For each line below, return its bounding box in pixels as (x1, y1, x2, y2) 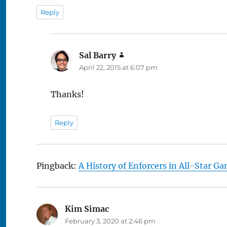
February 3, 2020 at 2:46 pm (65, 216, 156, 225)
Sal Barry (79, 50, 116, 60)
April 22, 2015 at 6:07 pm (79, 63, 158, 71)
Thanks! (51, 89, 84, 99)
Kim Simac (65, 203, 109, 214)
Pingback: (36, 160, 79, 171)
